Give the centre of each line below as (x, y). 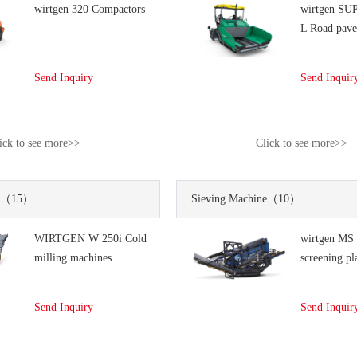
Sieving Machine (229, 199)
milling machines (73, 258)
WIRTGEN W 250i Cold (90, 239)
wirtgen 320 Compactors (89, 9)
